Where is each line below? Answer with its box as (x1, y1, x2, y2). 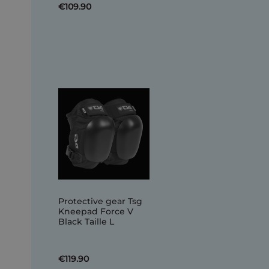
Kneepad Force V (58, 206, 133, 217)
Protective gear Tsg (58, 196, 142, 207)
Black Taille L (58, 216, 114, 227)
